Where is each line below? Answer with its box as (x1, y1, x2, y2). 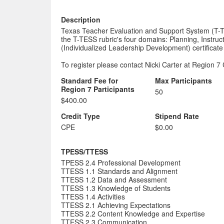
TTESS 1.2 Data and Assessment (61, 174, 167, 184)
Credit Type (61, 111, 100, 121)
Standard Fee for (61, 75, 118, 85)
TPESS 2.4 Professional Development (61, 157, 180, 167)
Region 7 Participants (61, 84, 134, 94)
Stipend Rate (155, 111, 199, 121)
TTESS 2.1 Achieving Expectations (61, 200, 170, 210)
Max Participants (155, 75, 212, 85)
